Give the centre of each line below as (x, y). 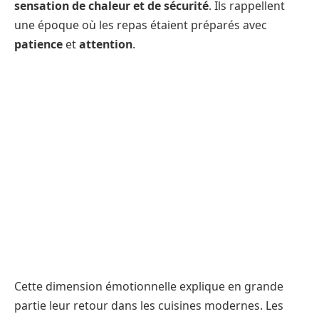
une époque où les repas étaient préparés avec (141, 25)
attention (106, 45)
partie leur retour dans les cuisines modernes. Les (149, 305)
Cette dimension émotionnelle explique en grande (149, 286)
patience (38, 45)
